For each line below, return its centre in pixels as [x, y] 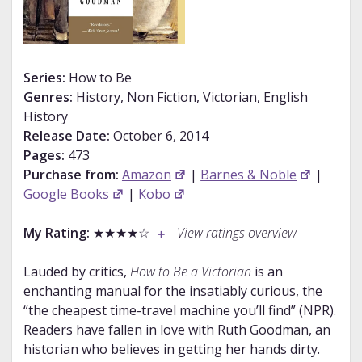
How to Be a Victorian [190, 272]
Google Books [66, 194]
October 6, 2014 [159, 136]
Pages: [44, 156]
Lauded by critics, [76, 272]
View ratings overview [236, 233]
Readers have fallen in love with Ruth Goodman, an [177, 330]
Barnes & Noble [249, 175]
